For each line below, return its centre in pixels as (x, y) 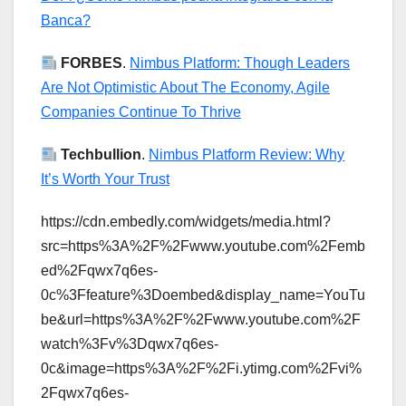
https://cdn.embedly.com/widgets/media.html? (186, 222)
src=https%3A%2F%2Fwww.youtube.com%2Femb (203, 246)
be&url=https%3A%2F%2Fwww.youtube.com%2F (201, 320)
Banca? (66, 21)
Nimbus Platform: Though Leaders (240, 63)
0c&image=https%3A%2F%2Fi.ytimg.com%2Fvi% (201, 369)
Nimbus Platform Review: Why (247, 155)
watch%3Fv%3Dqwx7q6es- (130, 344)
